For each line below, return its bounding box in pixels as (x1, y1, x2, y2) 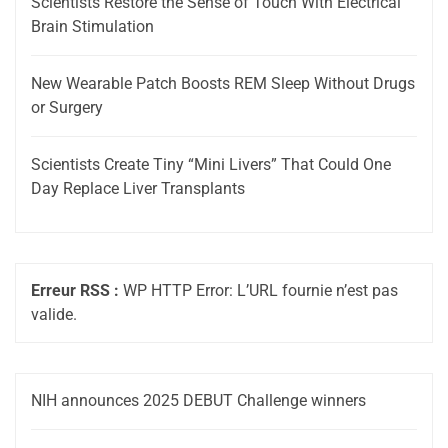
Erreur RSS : (31, 280, 119, 300)
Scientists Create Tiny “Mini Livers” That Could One (31, 154, 391, 174)
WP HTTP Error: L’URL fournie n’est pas (119, 280, 398, 300)
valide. (31, 304, 77, 324)
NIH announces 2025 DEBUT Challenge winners (31, 390, 366, 410)
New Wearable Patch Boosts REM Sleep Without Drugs (31, 73, 415, 93)
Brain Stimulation (31, 16, 154, 36)
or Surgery (31, 97, 103, 117)
